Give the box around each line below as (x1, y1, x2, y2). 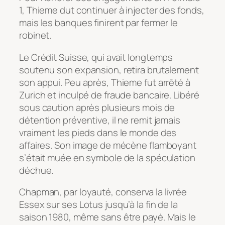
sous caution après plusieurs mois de (19, 100, 175, 114)
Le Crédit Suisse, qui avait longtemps (19, 50, 173, 64)
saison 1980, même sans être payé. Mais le (19, 210, 196, 224)
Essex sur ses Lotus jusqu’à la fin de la (19, 198, 178, 211)
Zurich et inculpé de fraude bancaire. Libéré (19, 88, 199, 101)
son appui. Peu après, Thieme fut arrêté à (19, 75, 190, 89)
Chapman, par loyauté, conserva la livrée (19, 185, 187, 199)
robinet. (19, 29, 52, 42)
